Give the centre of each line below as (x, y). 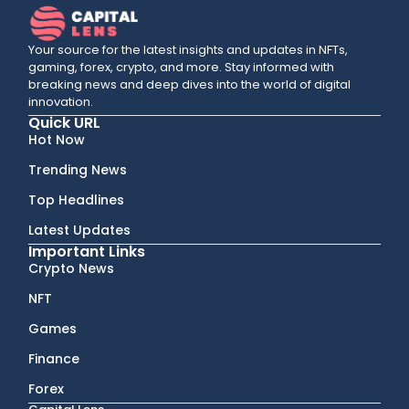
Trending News (78, 170)
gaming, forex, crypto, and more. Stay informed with (182, 68)
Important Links (87, 252)
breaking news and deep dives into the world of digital (190, 85)
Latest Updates (80, 231)
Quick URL (65, 123)
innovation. (61, 102)
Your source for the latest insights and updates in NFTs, (189, 50)
